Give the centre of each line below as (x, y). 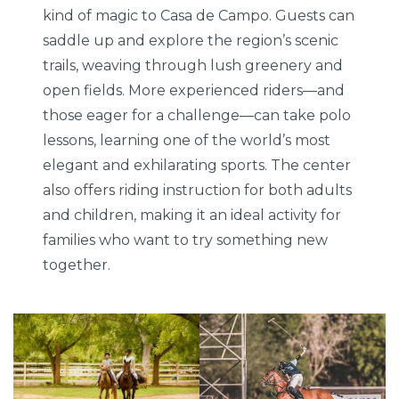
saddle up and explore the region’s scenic (191, 40)
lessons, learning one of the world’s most (187, 140)
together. (77, 265)
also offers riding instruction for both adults (198, 190)
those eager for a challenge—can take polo (197, 115)
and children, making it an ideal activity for (192, 215)
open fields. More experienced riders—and (194, 90)
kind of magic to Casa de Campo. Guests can (199, 15)
